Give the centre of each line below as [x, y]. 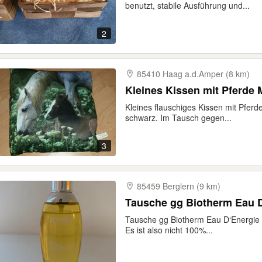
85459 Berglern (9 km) [179, 186]
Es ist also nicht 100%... [169, 230]
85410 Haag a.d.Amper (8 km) [193, 74]
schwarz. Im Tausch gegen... [178, 118]
